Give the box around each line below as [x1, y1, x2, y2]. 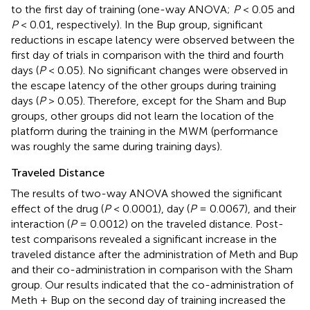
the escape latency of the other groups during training [11, 78, 276, 92]
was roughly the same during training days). [11, 139, 222, 153]
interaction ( [11, 217, 70, 230]
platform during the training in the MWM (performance [11, 124, 278, 138]
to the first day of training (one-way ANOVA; [11, 2, 233, 16]
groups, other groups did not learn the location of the [11, 109, 274, 122]
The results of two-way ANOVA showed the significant [11, 186, 282, 200]
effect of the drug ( [11, 201, 104, 215]
